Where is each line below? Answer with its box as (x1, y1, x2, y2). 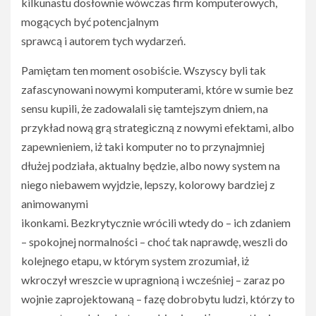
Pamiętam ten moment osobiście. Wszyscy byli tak (21, 63, 266, 77)
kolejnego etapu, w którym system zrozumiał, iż (21, 254, 249, 267)
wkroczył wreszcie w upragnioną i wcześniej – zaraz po (21, 273, 285, 286)
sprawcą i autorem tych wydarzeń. (21, 34, 186, 47)
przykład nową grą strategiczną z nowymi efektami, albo (21, 121, 294, 134)
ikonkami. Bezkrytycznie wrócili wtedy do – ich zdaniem (21, 216, 291, 229)
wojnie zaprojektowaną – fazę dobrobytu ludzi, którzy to (21, 292, 295, 305)
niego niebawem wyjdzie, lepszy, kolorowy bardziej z (21, 178, 275, 191)
